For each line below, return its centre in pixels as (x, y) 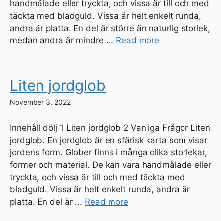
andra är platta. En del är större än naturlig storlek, (110, 28)
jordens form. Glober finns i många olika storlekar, (109, 152)
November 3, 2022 (40, 102)
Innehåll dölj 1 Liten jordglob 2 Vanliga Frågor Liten (110, 128)
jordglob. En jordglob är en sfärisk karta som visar (109, 140)
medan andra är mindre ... (63, 40)
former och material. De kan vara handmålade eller (110, 165)
